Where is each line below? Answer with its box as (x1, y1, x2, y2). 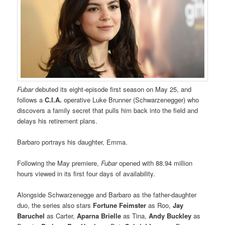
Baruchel (17, 210, 45, 220)
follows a (17, 94, 45, 104)
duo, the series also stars (17, 200, 93, 210)
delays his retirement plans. (17, 116, 98, 126)
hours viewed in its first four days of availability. (17, 168, 156, 178)
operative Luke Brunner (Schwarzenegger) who (62, 94, 199, 104)
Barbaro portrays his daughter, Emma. (17, 137, 128, 147)
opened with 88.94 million (117, 158, 193, 168)
